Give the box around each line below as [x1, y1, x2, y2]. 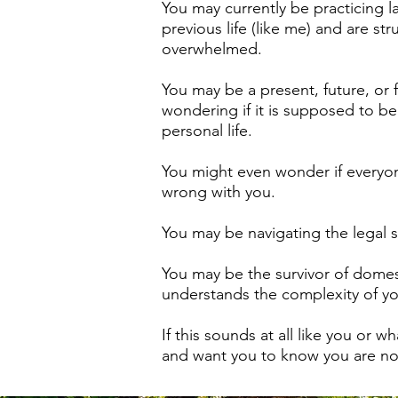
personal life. [162, 121, 252, 140]
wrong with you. [162, 182, 275, 202]
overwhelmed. [162, 39, 267, 59]
